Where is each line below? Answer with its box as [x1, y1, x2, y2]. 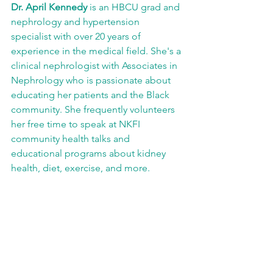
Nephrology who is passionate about [11, 74, 173, 87]
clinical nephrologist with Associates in [11, 60, 180, 72]
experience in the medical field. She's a [11, 45, 183, 57]
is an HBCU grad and [87, 1, 182, 13]
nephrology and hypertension [11, 16, 142, 28]
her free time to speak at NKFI [11, 118, 143, 130]
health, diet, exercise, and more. [11, 162, 150, 174]
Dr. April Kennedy [11, 1, 87, 13]
